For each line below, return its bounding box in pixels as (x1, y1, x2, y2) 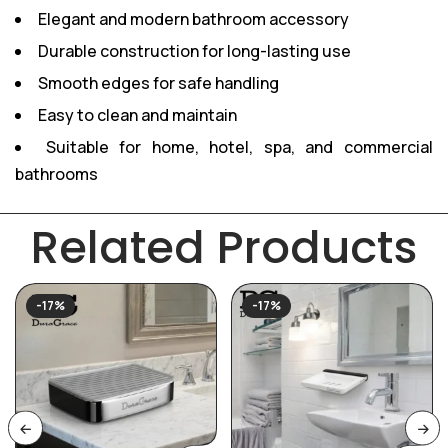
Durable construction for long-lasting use (38, 40, 351, 62)
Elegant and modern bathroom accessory (38, 8, 349, 30)
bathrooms (15, 163, 98, 185)
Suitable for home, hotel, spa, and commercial (45, 136, 434, 158)
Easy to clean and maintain (38, 104, 237, 126)
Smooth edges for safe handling (38, 72, 279, 94)
